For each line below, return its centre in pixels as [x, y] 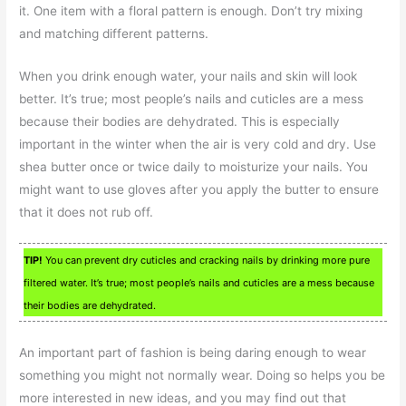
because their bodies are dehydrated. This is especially [180, 121]
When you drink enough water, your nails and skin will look [188, 76]
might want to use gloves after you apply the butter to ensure [199, 189]
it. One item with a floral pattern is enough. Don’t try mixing [191, 10]
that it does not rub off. [87, 212]
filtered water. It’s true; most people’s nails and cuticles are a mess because [199, 283]
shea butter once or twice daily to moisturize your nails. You [194, 166]
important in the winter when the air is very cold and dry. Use [198, 144]
